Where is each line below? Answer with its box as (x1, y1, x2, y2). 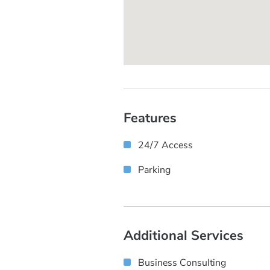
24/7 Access (138, 138, 193, 152)
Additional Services (124, 227, 243, 245)
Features (124, 108, 177, 127)
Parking (138, 163, 171, 177)
